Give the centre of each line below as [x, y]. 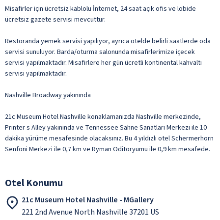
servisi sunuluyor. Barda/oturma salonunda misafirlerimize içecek [100, 52]
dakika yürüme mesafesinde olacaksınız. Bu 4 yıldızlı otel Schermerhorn [109, 138]
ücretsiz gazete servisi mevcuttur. [55, 19]
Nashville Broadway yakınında [48, 95]
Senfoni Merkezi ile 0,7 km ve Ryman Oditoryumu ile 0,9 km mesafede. [108, 149]
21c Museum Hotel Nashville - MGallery [88, 200]
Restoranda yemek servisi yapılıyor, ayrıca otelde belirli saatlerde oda [108, 41]
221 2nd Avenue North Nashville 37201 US [90, 212]
